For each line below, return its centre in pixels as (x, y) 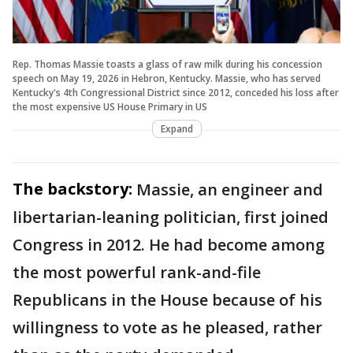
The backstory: (72, 188)
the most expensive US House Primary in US (110, 106)
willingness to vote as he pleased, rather (167, 327)
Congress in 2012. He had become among (169, 244)
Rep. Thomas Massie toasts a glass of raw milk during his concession (167, 64)
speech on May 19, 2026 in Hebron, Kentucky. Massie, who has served (167, 78)
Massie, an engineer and (230, 189)
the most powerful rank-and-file (137, 272)
